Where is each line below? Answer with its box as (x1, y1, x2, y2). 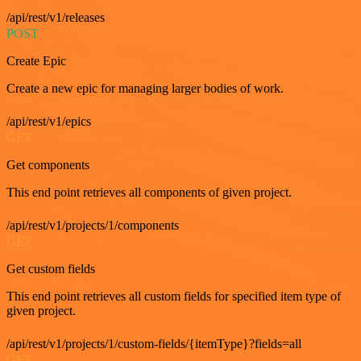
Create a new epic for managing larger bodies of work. (6, 81, 284, 95)
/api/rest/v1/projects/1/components (6, 218, 179, 232)
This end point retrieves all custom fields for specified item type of (6, 288, 341, 303)
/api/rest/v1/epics (6, 114, 91, 128)
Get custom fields (6, 261, 95, 276)
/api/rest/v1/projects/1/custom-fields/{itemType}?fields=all (6, 336, 301, 351)
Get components (6, 157, 89, 172)
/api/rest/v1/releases (6, 10, 105, 24)
